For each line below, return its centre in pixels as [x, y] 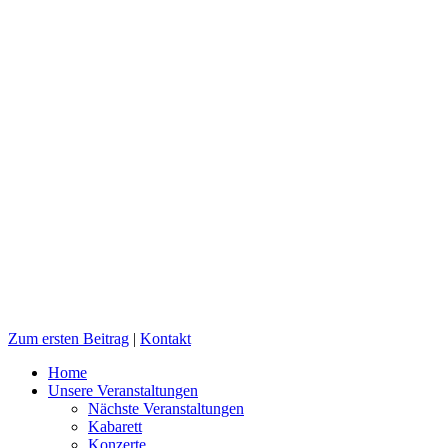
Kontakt [165, 339]
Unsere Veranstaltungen [123, 391]
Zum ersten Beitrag [68, 339]
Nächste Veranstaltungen [166, 409]
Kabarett [115, 427]
